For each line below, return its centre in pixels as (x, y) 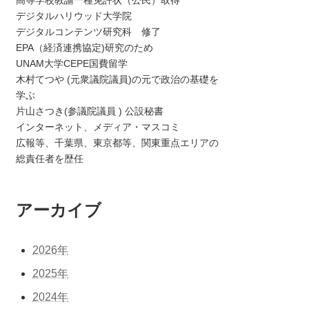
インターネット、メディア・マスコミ (98, 127)
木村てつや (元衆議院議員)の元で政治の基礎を (118, 79)
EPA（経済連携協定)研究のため (85, 47)
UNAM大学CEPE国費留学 (72, 63)
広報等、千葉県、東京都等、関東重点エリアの (118, 142)
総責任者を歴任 (50, 158)
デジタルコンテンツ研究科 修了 (89, 31)
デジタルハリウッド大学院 (74, 16)
